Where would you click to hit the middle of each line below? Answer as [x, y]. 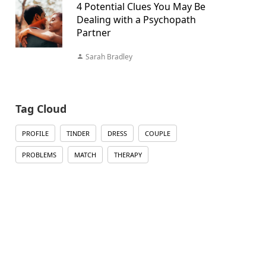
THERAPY [128, 155]
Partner [94, 33]
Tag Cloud [41, 109]
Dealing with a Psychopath [136, 20]
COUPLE [157, 133]
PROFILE [35, 133]
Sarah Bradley [108, 57]
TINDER [78, 133]
